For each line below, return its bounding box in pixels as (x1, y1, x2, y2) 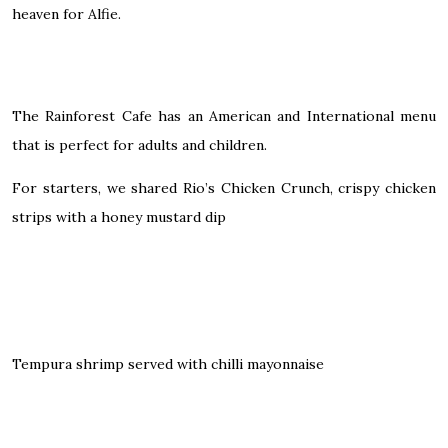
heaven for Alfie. (12, 5, 121, 24)
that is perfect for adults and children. (12, 136, 267, 155)
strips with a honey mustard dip (12, 208, 226, 227)
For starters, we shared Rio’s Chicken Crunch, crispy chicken (12, 179, 436, 198)
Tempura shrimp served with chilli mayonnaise (12, 355, 324, 374)
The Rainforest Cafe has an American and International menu (12, 107, 436, 126)
